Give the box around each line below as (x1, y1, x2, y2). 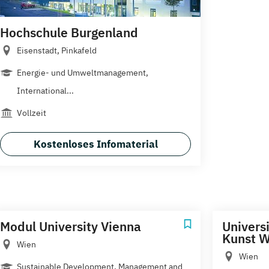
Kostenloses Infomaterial (33, 137, 158, 151)
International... (17, 85, 74, 96)
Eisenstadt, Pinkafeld (17, 44, 97, 56)
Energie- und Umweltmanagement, (17, 67, 148, 78)
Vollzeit (17, 107, 46, 118)
